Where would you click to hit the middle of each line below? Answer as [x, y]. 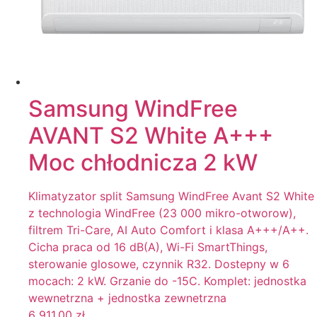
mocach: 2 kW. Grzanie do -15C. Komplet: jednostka [167, 281]
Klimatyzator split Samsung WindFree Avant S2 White [171, 196]
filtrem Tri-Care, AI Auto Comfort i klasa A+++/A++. [168, 230]
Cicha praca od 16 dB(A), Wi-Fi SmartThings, [148, 247]
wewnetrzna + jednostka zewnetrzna [127, 298]
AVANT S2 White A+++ [151, 136]
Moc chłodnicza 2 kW [143, 163]
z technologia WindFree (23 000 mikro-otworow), [162, 213]
